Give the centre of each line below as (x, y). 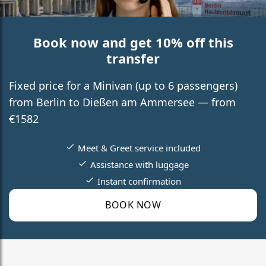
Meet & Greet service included (139, 148)
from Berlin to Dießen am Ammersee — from (122, 102)
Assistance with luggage (139, 164)
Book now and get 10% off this (133, 42)
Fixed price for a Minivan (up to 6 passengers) (123, 85)
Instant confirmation (139, 181)
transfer (133, 58)
